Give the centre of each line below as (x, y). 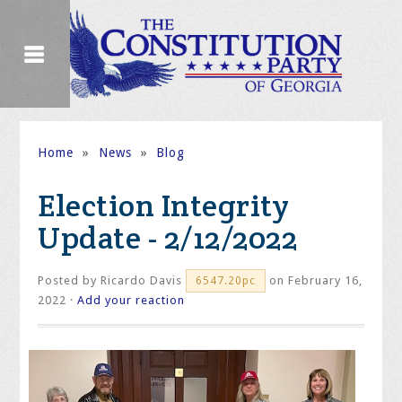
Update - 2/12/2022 (168, 237)
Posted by (70, 280)
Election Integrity (164, 205)
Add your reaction (131, 300)
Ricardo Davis (142, 280)
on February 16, (315, 280)
